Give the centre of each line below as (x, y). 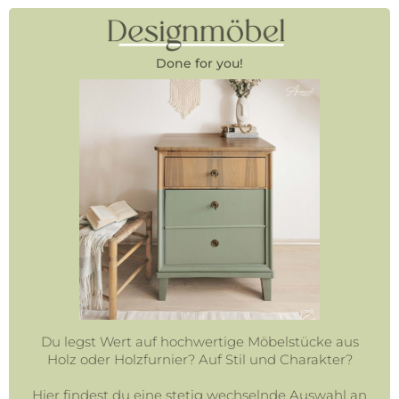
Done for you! (199, 63)
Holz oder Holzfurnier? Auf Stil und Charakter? (199, 359)
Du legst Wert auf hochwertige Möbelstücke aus (199, 341)
